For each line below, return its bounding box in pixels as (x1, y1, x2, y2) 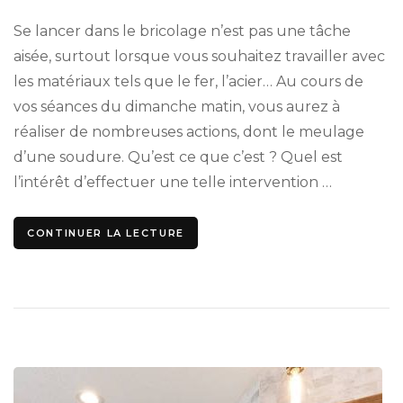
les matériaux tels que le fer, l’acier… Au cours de (13, 72, 363, 90)
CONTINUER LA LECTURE (27, 226, 184, 239)
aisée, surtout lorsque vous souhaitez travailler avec (13, 47, 385, 65)
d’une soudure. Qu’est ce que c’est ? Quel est (13, 148, 343, 166)
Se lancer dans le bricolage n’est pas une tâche (13, 22, 351, 40)
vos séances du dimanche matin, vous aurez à (13, 97, 340, 115)
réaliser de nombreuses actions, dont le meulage (13, 122, 364, 140)
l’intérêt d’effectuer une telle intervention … (13, 173, 332, 191)
